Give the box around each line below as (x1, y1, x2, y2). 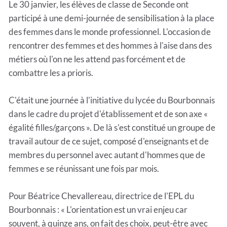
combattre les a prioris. (9, 67, 93, 79)
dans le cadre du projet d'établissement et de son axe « (9, 108, 208, 120)
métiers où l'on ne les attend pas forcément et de (9, 54, 185, 65)
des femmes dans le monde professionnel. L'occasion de (9, 26, 211, 37)
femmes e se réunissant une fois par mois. (9, 163, 159, 174)
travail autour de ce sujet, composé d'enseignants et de (9, 136, 209, 147)
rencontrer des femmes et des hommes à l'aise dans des (9, 40, 212, 51)
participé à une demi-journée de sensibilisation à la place (9, 13, 214, 24)
